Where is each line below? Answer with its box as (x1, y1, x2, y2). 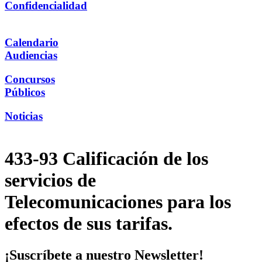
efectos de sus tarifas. (5, 213, 173, 235)
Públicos (5, 85, 45, 98)
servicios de (5, 170, 96, 191)
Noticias (5, 109, 43, 122)
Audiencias (5, 49, 57, 62)
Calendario (5, 36, 58, 49)
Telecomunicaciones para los (5, 191, 231, 213)
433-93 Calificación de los (5, 148, 208, 170)
